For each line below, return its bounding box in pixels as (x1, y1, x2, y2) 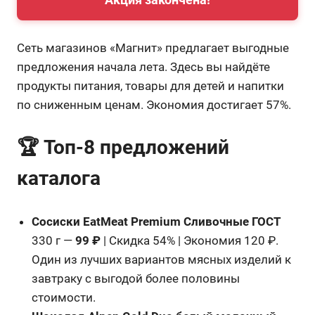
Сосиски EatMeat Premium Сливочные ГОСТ (32, 214, 282, 229)
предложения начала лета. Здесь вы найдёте (17, 59, 270, 74)
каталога (17, 167, 101, 190)
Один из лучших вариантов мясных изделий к (32, 252, 292, 266)
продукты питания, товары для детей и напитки (17, 78, 284, 93)
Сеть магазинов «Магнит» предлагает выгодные (17, 40, 289, 55)
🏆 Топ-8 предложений (17, 136, 229, 159)
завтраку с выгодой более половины (32, 271, 240, 285)
